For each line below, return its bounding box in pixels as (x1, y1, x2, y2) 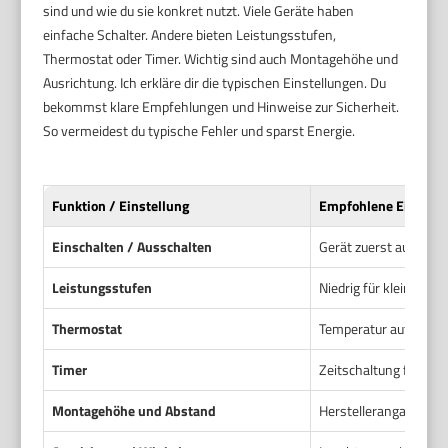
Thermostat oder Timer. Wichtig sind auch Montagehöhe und (43, 47, 399, 69)
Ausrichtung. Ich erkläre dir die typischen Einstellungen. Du (43, 71, 387, 93)
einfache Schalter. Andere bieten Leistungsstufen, (43, 23, 337, 45)
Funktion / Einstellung (52, 194, 190, 216)
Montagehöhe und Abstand (52, 399, 217, 421)
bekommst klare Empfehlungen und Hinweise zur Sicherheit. (43, 95, 400, 117)
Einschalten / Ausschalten (52, 235, 213, 257)
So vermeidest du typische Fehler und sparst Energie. (43, 119, 356, 141)
